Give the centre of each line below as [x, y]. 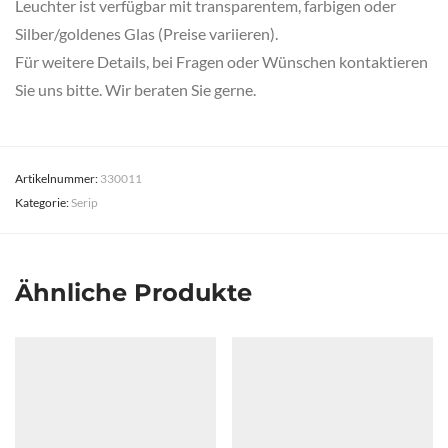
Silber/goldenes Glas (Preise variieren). [146, 33]
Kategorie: [43, 202]
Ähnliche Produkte [133, 292]
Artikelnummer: [57, 178]
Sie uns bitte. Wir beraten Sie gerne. [135, 89]
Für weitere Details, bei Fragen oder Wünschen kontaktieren [221, 61]
